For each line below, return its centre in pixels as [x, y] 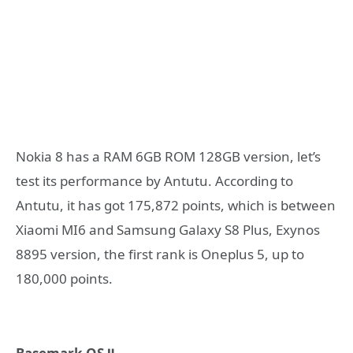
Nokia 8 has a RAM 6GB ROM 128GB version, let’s [168, 157]
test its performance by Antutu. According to [154, 181]
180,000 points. [64, 279]
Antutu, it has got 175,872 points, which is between [176, 206]
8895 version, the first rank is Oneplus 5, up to [160, 255]
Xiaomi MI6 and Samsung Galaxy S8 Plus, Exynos [168, 230]
